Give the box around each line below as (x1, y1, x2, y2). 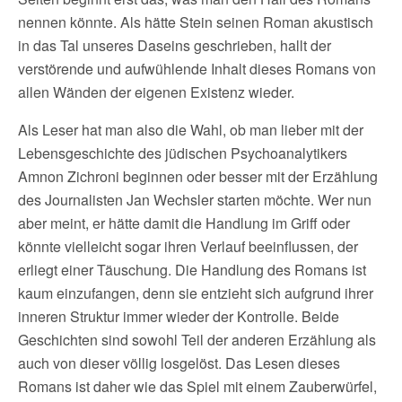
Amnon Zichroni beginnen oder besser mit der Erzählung (18, 166, 378, 187)
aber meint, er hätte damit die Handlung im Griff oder (18, 213, 350, 233)
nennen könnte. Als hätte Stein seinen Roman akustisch (18, 12, 373, 32)
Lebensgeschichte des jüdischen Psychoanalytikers (18, 143, 347, 163)
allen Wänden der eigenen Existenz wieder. (18, 82, 294, 102)
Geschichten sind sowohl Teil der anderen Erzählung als (18, 329, 376, 350)
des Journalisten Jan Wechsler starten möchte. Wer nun (18, 189, 371, 210)
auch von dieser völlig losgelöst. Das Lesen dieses (18, 353, 340, 373)
